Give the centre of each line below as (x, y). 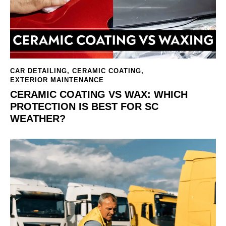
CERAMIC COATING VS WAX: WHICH (99, 94)
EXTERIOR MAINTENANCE (57, 80)
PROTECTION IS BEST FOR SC (84, 106)
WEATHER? (38, 118)
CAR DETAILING (39, 71)
